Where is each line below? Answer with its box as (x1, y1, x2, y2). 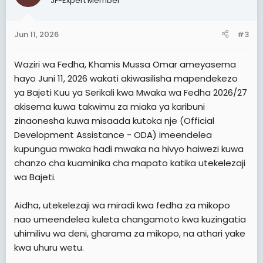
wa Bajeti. (14, 170, 56, 183)
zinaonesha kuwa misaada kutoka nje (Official (14, 114, 214, 127)
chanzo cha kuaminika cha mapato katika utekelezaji (14, 156, 245, 169)
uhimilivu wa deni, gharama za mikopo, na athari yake (14, 227, 245, 240)
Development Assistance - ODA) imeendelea (14, 128, 212, 141)
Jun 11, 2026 (14, 28, 59, 40)
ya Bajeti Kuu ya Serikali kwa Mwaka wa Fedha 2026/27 (14, 86, 247, 99)
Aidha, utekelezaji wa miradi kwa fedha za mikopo (14, 198, 230, 211)
